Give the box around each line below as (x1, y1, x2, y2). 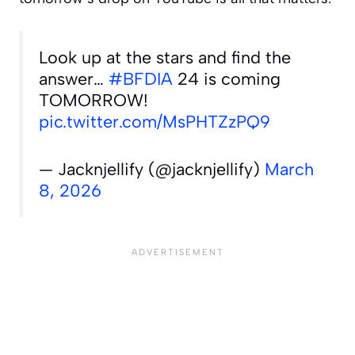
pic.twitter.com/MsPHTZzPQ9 (39, 111, 270, 132)
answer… (39, 68, 109, 90)
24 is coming (173, 68, 281, 90)
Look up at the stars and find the (39, 47, 291, 68)
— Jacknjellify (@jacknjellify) (39, 158, 265, 179)
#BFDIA (109, 68, 173, 90)
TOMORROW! (39, 90, 148, 111)
